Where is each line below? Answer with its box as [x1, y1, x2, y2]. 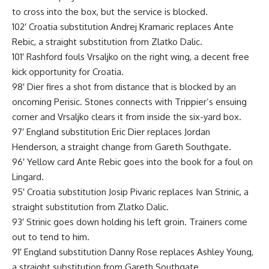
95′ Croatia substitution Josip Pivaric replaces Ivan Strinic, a [12, 186, 249, 198]
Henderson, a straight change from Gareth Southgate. [12, 141, 231, 153]
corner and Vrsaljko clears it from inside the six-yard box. [12, 110, 241, 122]
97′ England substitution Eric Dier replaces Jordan [12, 125, 210, 138]
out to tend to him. [12, 231, 89, 243]
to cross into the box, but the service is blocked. [12, 5, 208, 17]
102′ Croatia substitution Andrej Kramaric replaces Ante [12, 20, 234, 32]
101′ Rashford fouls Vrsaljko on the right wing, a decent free [12, 50, 249, 62]
